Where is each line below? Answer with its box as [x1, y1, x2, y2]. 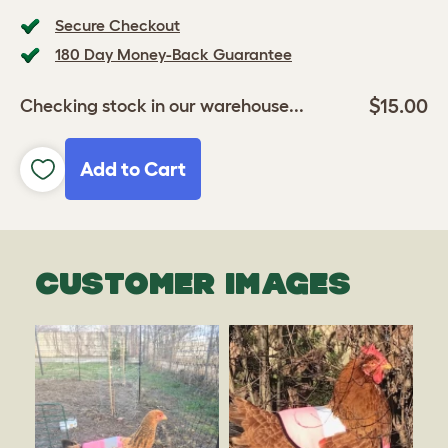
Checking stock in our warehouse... [20, 95, 304, 116]
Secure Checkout [55, 16, 180, 35]
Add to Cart [80, 158, 186, 181]
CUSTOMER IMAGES [35, 265, 351, 301]
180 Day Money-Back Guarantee [55, 45, 292, 64]
